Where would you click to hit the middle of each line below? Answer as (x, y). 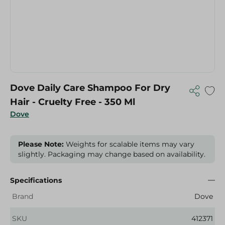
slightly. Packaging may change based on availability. (112, 154)
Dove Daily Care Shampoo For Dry (90, 88)
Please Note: (41, 144)
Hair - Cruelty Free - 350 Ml (73, 102)
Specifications (36, 180)
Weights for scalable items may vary (129, 144)
